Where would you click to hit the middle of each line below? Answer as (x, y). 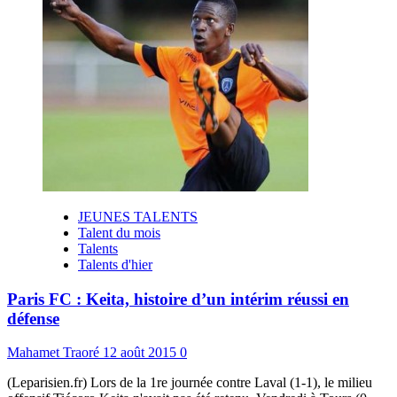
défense (33, 318)
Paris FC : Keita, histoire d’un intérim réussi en (178, 299)
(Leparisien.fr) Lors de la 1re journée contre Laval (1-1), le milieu (190, 383)
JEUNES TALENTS (138, 216)
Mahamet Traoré (55, 353)
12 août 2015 (141, 353)
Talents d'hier (115, 264)
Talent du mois (119, 232)
